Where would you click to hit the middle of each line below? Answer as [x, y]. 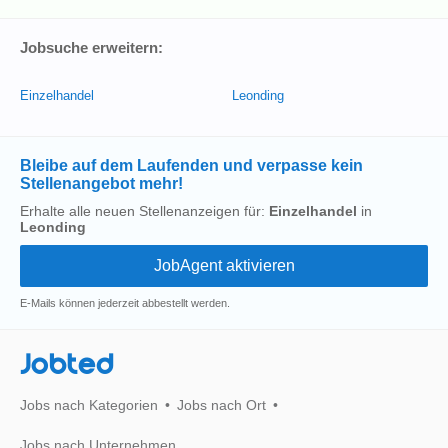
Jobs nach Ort [221, 405]
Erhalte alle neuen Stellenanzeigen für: [144, 211]
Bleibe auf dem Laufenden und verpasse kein [191, 165]
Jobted [67, 365]
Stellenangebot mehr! [101, 183]
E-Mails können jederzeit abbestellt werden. [125, 303]
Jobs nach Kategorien [89, 405]
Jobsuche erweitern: [91, 47]
